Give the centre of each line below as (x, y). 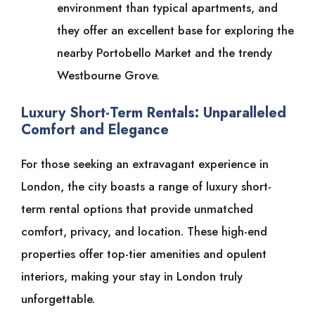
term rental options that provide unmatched (137, 208)
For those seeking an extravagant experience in (145, 163)
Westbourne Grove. (108, 76)
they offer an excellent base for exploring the (175, 31)
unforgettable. (58, 298)
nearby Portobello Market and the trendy (165, 53)
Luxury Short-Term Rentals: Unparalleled (154, 112)
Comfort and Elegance (95, 129)
